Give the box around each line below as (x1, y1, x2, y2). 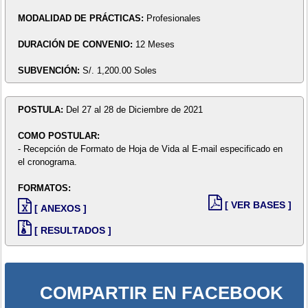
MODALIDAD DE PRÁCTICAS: (17, 12, 146, 23)
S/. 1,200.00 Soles (82, 65, 157, 76)
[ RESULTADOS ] (34, 225, 111, 236)
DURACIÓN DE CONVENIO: (17, 38, 135, 49)
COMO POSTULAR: (17, 130, 100, 141)
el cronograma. (17, 156, 77, 167)
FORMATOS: (17, 182, 71, 193)
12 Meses (135, 38, 175, 49)
